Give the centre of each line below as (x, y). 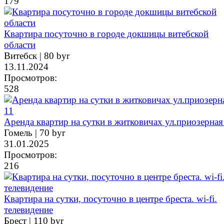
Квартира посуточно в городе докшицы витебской (106, 33)
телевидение (28, 209)
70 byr (52, 132)
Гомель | (22, 132)
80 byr (57, 55)
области (20, 44)
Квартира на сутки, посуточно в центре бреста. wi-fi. (110, 198)
